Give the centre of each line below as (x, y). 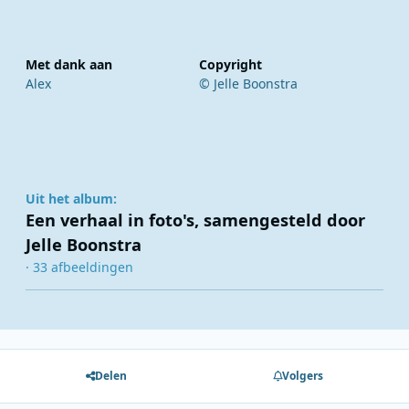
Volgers (303, 376)
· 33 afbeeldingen (79, 267)
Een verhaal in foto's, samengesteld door (195, 220)
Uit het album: (71, 198)
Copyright (230, 64)
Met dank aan (69, 64)
